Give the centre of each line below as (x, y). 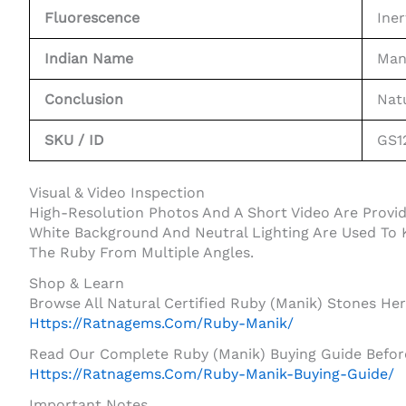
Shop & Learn (77, 283)
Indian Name (89, 58)
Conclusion (84, 99)
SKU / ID (74, 140)
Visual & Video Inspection (117, 192)
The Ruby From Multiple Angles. (141, 252)
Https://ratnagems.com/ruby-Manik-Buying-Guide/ (212, 373)
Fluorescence (92, 17)
